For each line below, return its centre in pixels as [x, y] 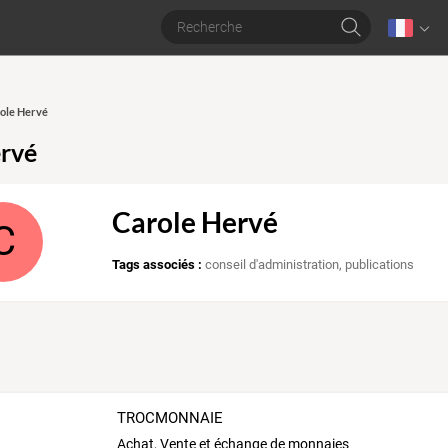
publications [380, 265]
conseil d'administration [272, 265]
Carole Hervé [195, 222]
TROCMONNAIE [169, 417]
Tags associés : [157, 265]
